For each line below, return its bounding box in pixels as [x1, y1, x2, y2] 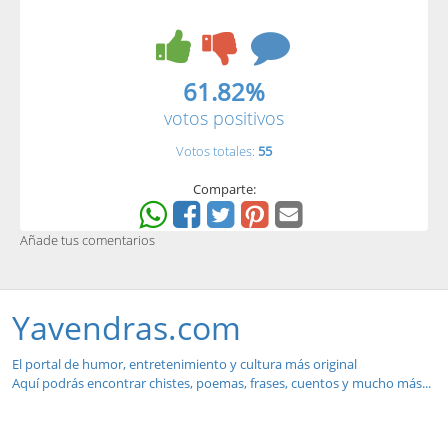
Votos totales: [176, 142, 258, 160]
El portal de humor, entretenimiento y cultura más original [12, 355, 357, 373]
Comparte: [192, 180, 256, 198]
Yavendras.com [12, 306, 241, 349]
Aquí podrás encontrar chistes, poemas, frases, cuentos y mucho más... [12, 374, 431, 392]
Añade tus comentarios [20, 231, 155, 249]
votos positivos [164, 106, 284, 130]
